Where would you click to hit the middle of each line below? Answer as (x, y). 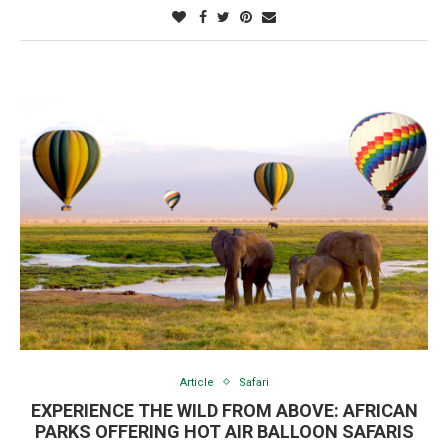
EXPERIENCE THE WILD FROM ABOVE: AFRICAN (224, 410)
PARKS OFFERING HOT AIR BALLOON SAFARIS (224, 431)
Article (196, 382)
